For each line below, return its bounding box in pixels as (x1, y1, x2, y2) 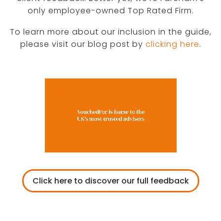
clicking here (145, 38, 199, 50)
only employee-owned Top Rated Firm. (27, 5, 194, 16)
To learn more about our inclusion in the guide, (9, 26, 212, 37)
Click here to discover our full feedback (32, 175, 189, 186)
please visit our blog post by (20, 38, 146, 50)
